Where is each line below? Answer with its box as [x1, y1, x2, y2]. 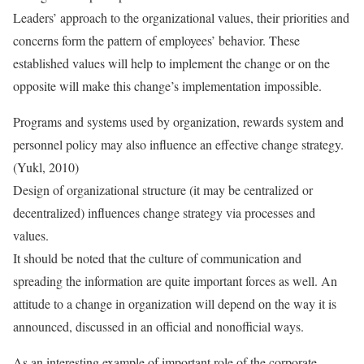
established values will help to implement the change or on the [13, 54, 330, 71]
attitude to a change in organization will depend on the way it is [13, 295, 336, 312]
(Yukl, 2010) [13, 158, 79, 175]
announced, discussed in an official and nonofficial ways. [13, 318, 304, 335]
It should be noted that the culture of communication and [13, 249, 301, 266]
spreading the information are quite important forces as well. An [13, 272, 337, 289]
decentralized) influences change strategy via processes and [13, 204, 315, 221]
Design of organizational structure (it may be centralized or [13, 181, 313, 198]
